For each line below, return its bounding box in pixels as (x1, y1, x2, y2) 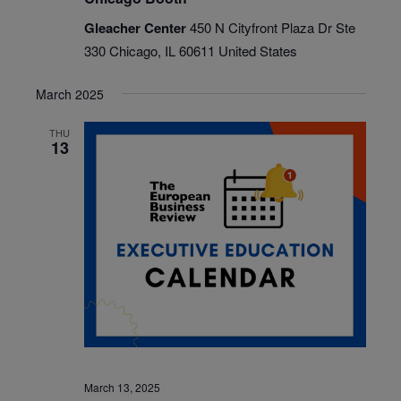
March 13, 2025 (83, 379, 160, 395)
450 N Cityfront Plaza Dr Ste (189, 17, 355, 37)
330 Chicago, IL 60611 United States (83, 40, 297, 60)
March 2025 (35, 84, 104, 103)
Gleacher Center (83, 17, 190, 38)
